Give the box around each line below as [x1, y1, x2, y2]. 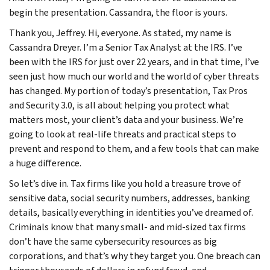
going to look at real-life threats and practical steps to [9, 127, 236, 140]
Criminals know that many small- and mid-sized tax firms [9, 220, 246, 233]
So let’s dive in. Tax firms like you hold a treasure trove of [9, 177, 241, 190]
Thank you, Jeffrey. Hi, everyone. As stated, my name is [9, 26, 231, 39]
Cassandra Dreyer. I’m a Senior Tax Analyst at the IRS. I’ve [9, 40, 242, 54]
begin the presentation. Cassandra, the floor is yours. [9, 5, 227, 19]
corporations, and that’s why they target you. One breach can [9, 249, 260, 262]
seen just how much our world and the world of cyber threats [9, 69, 259, 83]
